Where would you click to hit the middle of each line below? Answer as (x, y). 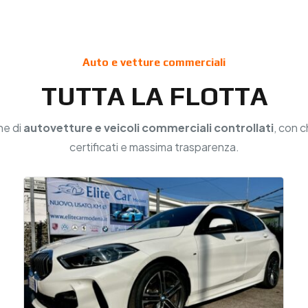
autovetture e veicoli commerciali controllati (148, 128)
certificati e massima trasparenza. (154, 147)
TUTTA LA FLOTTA (154, 96)
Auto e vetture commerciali (154, 63)
